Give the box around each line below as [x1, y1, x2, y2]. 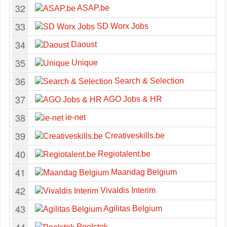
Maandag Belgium [109, 168, 177, 176]
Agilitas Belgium [102, 204, 162, 213]
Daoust [69, 40, 97, 49]
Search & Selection [112, 77, 184, 85]
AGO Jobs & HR [102, 95, 162, 103]
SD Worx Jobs [95, 22, 148, 30]
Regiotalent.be [96, 149, 150, 158]
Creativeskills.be [103, 131, 165, 140]
